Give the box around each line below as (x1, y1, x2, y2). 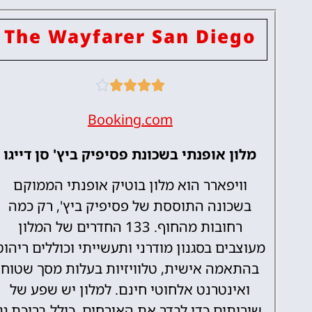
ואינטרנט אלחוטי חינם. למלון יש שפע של (10, 280, 251, 299)
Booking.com (87, 110, 173, 130)
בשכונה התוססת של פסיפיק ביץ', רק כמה (8, 196, 252, 216)
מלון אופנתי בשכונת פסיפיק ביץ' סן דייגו (3, 145, 257, 164)
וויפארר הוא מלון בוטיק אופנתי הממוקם (13, 175, 247, 195)
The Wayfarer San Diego (3, 24, 256, 49)
